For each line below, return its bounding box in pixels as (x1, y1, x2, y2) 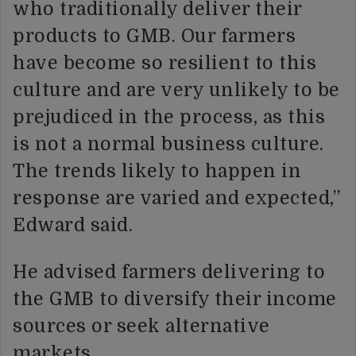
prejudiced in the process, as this (13, 106, 325, 128)
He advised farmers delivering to (13, 261, 325, 283)
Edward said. (13, 214, 133, 236)
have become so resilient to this (13, 52, 316, 74)
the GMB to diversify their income (13, 288, 337, 310)
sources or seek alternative (13, 315, 270, 337)
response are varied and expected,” (13, 187, 340, 209)
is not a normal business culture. (13, 133, 324, 155)
